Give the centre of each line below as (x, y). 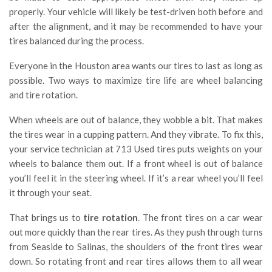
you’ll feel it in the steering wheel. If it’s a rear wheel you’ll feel (136, 178)
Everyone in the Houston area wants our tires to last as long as (136, 66)
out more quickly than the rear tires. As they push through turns (136, 232)
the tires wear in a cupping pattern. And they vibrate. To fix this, (136, 134)
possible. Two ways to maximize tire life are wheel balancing (136, 80)
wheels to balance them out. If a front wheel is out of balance (136, 164)
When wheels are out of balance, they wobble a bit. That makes (136, 120)
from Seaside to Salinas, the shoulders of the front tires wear (136, 247)
